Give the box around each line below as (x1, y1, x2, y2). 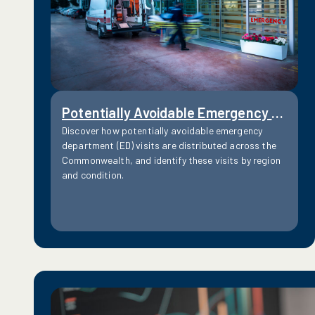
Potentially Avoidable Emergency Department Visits (271, 104, 284, 122)
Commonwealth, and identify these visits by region (62, 154, 281, 167)
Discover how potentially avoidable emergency (62, 124, 263, 137)
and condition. (62, 169, 124, 181)
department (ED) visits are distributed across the (62, 139, 276, 152)
